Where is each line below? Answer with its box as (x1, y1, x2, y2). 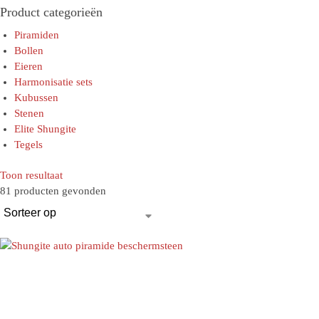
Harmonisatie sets (14, 75, 93, 88)
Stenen (14, 107, 44, 119)
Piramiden (14, 28, 59, 41)
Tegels (14, 138, 43, 150)
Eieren (14, 60, 43, 72)
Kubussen (14, 91, 58, 103)
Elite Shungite (14, 122, 76, 135)
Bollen (14, 44, 43, 56)
